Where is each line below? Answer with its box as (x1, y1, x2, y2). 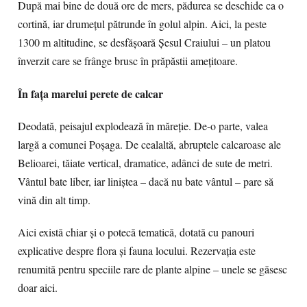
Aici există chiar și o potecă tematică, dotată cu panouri (18, 225, 254, 240)
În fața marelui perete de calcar (18, 86, 163, 101)
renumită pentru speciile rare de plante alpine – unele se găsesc (18, 262, 287, 277)
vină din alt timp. (18, 193, 90, 208)
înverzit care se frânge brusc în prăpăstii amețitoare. (18, 53, 238, 69)
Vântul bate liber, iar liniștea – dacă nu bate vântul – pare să (18, 174, 273, 189)
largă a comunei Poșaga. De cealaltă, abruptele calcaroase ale (18, 137, 281, 152)
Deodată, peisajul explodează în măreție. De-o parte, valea (18, 119, 268, 134)
